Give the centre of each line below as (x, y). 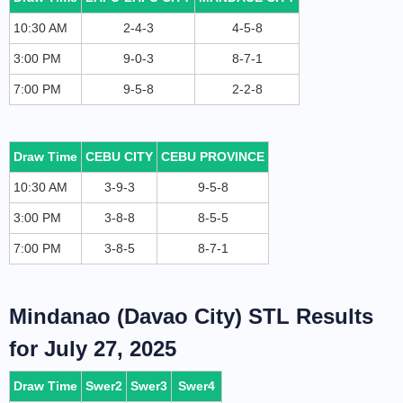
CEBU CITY (119, 157)
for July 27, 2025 (93, 349)
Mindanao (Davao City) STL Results (191, 316)
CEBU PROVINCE (213, 157)
